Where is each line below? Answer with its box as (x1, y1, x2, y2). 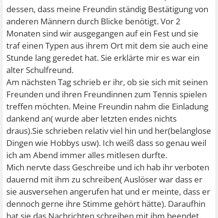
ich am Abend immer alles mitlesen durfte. (6, 149, 168, 161)
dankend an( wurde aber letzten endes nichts (6, 113, 177, 124)
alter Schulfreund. (6, 64, 74, 75)
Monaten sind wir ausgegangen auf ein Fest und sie (6, 28, 199, 39)
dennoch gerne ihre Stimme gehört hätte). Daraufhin (6, 198, 206, 209)
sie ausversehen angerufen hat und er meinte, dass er (6, 186, 211, 197)
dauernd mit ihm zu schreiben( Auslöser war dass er (6, 174, 203, 185)
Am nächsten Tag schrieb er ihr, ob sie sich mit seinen (6, 76, 208, 88)
